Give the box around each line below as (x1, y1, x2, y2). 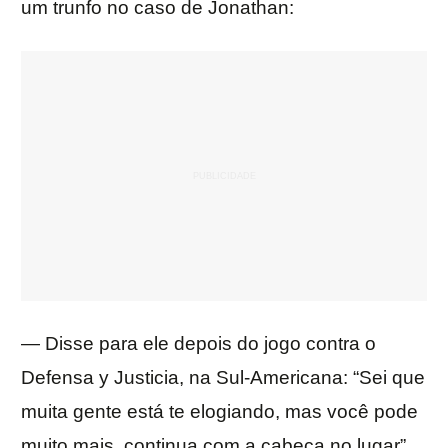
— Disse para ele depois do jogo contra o (21, 333, 376, 355)
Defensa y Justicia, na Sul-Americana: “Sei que (21, 367, 425, 389)
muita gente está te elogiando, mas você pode (21, 401, 418, 423)
